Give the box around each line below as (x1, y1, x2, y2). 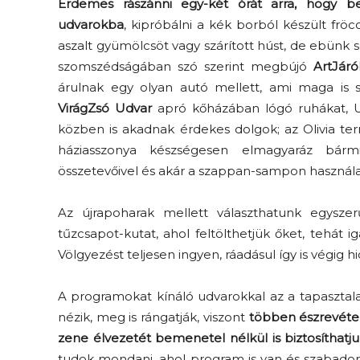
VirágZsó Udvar (58, 100, 152, 116)
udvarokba (58, 17, 124, 32)
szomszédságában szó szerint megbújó (58, 59, 314, 74)
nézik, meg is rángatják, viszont (58, 309, 249, 325)
